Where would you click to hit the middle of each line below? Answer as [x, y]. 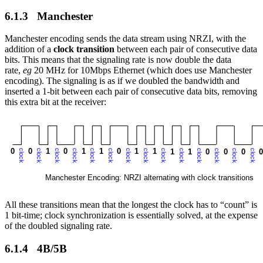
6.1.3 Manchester [49, 16]
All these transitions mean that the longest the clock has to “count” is [131, 205]
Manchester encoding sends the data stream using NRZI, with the [125, 39]
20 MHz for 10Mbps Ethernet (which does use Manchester [142, 70]
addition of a [29, 49]
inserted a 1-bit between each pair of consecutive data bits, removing [131, 92]
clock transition [84, 49]
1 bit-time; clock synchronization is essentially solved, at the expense [131, 215]
